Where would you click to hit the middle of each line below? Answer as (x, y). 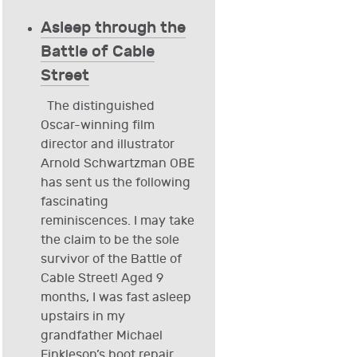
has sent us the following (115, 183)
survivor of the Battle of (111, 260)
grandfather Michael (101, 336)
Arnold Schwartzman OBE (117, 164)
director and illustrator (107, 145)
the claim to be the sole (110, 241)
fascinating (74, 202)
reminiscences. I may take (117, 222)
